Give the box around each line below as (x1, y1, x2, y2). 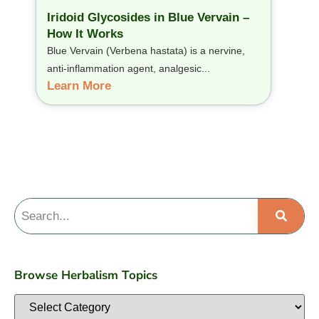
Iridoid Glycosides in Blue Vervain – (47, 11, 249, 25)
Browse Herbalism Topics (14, 267, 157, 284)
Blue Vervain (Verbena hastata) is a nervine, (47, 45, 245, 57)
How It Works (47, 27, 123, 41)
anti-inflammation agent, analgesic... (47, 63, 210, 75)
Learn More (47, 79, 111, 93)
